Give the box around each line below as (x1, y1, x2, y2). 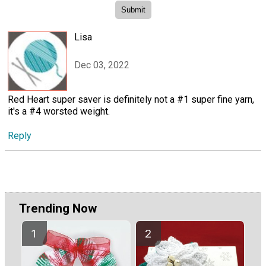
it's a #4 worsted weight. (8, 106, 110, 118)
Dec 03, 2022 (74, 59, 129, 71)
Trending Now (19, 201, 97, 216)
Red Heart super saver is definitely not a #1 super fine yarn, (8, 94, 254, 106)
